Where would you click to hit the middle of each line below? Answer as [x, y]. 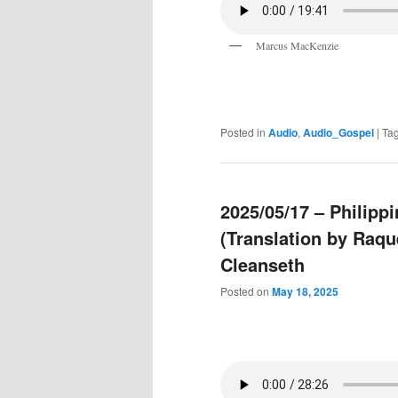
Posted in [243, 132]
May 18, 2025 [305, 291]
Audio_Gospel [338, 133]
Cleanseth [263, 264]
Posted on [246, 291]
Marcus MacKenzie [297, 46]
